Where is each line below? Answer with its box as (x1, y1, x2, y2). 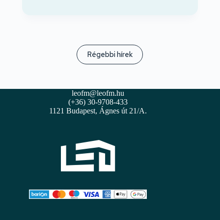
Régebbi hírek (87, 50, 133, 60)
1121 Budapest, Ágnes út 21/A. (49, 107, 147, 115)
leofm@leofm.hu (71, 89, 124, 98)
